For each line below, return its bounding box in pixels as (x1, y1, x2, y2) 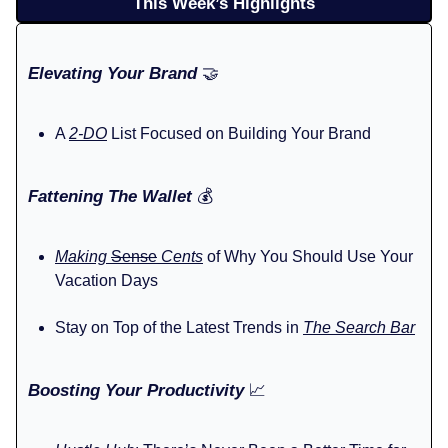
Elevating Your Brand (28, 63, 197, 83)
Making (55, 247, 107, 265)
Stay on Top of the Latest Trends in (55, 318, 303, 336)
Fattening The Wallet (28, 186, 197, 206)
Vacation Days (55, 271, 158, 289)
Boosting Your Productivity (28, 380, 244, 400)
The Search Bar (303, 318, 415, 336)
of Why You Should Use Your (203, 247, 413, 265)
